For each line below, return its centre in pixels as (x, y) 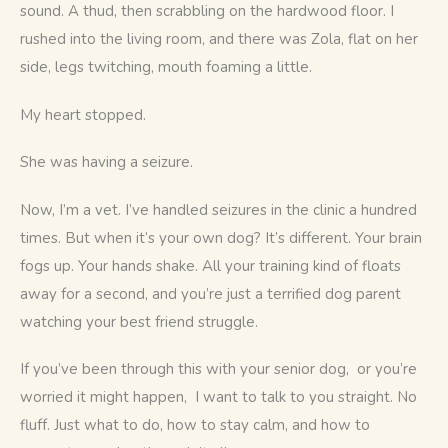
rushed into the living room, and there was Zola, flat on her (221, 39)
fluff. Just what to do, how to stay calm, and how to (197, 425)
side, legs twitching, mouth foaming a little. (166, 67)
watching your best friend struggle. (139, 321)
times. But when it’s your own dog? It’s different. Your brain (223, 237)
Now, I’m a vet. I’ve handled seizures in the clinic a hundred (220, 209)
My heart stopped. (83, 114)
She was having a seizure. (106, 162)
